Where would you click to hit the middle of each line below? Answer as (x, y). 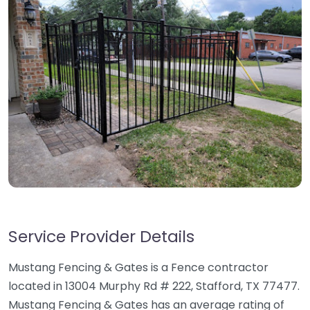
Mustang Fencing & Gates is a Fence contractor (138, 267)
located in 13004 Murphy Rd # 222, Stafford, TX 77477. (154, 286)
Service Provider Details (101, 236)
